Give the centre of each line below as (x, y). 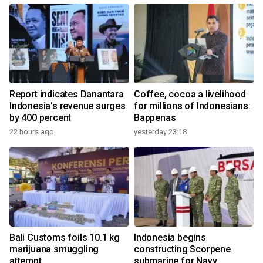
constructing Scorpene (182, 249)
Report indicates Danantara (67, 95)
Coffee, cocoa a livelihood (190, 95)
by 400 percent (41, 118)
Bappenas (155, 118)
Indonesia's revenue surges (68, 106)
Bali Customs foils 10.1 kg (65, 238)
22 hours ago (32, 132)
